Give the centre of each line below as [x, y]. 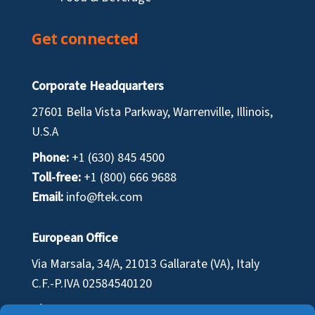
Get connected [85, 39]
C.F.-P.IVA [57, 284]
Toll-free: [57, 178]
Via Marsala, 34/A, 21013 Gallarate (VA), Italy [146, 264]
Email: [48, 198]
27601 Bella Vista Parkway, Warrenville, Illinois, [153, 112]
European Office [75, 238]
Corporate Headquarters [98, 86]
